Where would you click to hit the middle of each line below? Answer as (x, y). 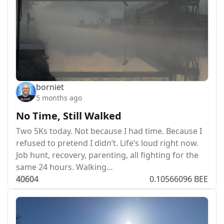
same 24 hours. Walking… (64, 167)
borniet (50, 87)
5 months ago (59, 97)
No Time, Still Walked (69, 115)
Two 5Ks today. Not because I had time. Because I (109, 131)
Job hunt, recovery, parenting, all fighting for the (107, 155)
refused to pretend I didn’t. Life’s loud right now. (107, 143)
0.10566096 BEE (179, 179)
